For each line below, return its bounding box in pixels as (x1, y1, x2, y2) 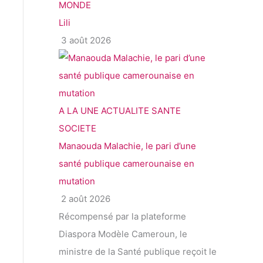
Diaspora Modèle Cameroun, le (59, 228, 187, 240)
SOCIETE (59, 123, 96, 134)
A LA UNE (59, 105, 99, 117)
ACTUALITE (101, 105, 149, 117)
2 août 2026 (59, 193, 110, 205)
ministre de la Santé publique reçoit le (59, 246, 217, 258)
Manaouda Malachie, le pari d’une (59, 140, 196, 152)
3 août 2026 (59, 35, 111, 46)
